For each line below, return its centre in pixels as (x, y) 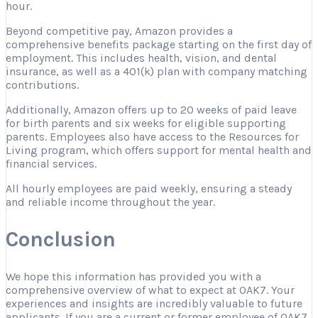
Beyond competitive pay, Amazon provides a (119, 31)
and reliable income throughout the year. (110, 202)
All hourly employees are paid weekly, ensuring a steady (149, 189)
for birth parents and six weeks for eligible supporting (146, 124)
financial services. (53, 164)
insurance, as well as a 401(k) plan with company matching (157, 72)
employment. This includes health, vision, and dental (141, 58)
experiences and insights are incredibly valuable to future (154, 303)
